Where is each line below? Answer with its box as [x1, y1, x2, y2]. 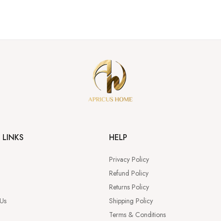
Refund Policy [109, 168, 149, 179]
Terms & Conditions [109, 210, 166, 220]
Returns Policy [109, 182, 149, 192]
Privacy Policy [109, 154, 149, 165]
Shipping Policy [109, 196, 153, 206]
